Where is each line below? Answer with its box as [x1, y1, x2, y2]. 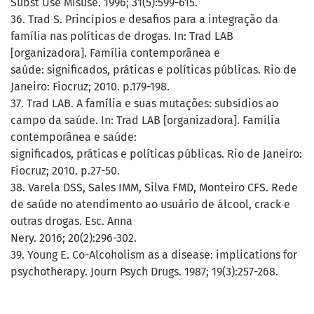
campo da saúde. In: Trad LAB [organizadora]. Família [11, 114, 280, 128]
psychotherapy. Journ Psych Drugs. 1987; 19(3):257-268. [11, 265, 278, 279]
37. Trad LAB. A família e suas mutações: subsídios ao [11, 97, 278, 111]
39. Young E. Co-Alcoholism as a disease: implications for [11, 248, 297, 262]
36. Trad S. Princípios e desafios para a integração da [11, 13, 278, 27]
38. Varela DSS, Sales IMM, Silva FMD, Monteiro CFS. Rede [11, 181, 298, 195]
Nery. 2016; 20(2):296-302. [11, 231, 137, 245]
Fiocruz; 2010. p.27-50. [11, 164, 120, 178]
